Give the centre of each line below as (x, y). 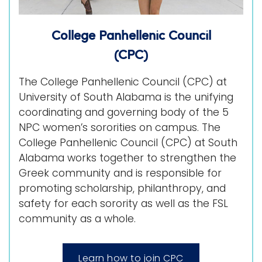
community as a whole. (77, 218)
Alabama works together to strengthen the (127, 158)
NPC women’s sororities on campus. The (120, 127)
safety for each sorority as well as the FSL (123, 203)
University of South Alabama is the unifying (126, 97)
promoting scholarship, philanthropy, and (122, 188)
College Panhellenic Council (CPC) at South (128, 142)
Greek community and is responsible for (120, 173)
